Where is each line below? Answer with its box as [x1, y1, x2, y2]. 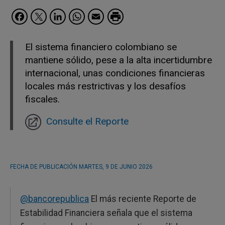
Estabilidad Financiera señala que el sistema [20, 208, 192, 218]
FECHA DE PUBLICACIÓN [10, 163, 77, 171]
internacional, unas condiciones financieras [25, 67, 205, 79]
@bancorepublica [20, 194, 89, 204]
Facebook [30, 6, 96, 25]
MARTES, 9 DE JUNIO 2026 [79, 163, 153, 171]
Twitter [49, 6, 98, 25]
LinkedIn [68, 6, 127, 25]
